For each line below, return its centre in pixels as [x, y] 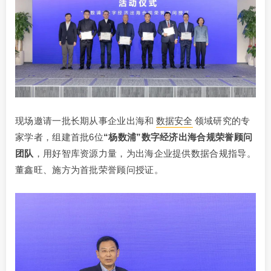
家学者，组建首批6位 [60, 137]
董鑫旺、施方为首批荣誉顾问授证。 [89, 169]
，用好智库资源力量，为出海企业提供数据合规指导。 [145, 153]
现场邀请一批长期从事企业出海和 [85, 120]
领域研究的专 [222, 120]
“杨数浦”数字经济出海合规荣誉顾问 [178, 137]
